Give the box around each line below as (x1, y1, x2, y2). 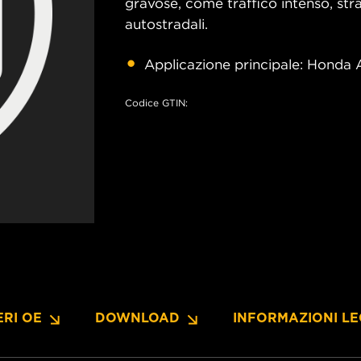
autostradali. (125, 15, 208, 33)
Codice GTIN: (125, 97, 188, 109)
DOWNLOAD (95, 310, 180, 326)
